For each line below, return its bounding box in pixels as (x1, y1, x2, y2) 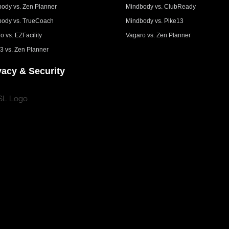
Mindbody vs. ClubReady (126, 3, 196, 10)
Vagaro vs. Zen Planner (126, 31, 191, 39)
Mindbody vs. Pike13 (126, 17, 184, 25)
